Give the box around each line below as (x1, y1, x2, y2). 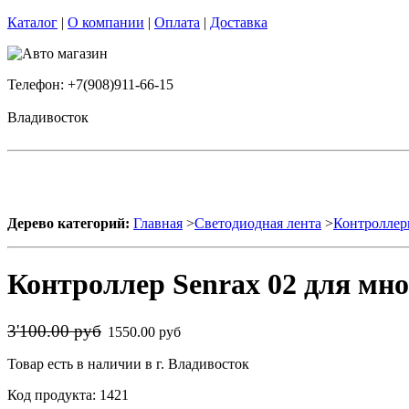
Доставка (210, 15, 267, 30)
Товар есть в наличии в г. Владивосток (7, 355, 249, 372)
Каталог (7, 15, 58, 30)
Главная (133, 215, 183, 231)
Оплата (154, 15, 200, 30)
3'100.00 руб (7, 320, 101, 341)
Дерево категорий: (7, 215, 130, 231)
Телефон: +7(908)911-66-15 (7, 77, 173, 92)
